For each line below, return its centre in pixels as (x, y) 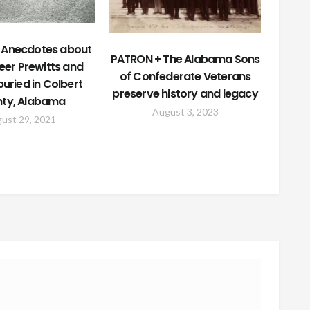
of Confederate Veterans (185, 77)
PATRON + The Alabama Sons (185, 60)
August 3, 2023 (185, 112)
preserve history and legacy (185, 94)
